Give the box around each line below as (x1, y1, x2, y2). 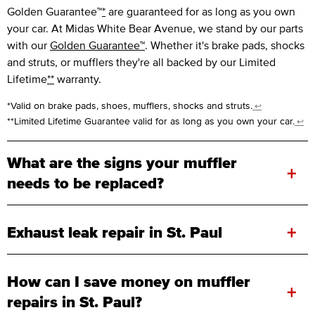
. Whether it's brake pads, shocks (145, 39, 304, 52)
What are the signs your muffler (7, 154, 237, 172)
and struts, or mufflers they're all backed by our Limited (7, 56, 276, 69)
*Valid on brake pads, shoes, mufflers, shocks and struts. (7, 101, 252, 112)
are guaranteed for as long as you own (105, 5, 295, 18)
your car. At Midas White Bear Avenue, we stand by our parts (7, 22, 303, 35)
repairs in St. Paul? (7, 293, 142, 311)
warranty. (54, 72, 101, 86)
